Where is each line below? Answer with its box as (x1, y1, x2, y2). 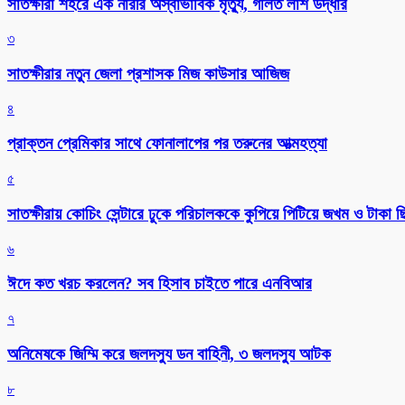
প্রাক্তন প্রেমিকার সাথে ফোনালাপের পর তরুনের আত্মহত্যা (7, 134, 327, 154)
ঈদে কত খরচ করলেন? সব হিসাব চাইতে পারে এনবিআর (7, 274, 312, 294)
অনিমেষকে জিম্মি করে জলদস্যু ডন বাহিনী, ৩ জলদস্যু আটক (7, 344, 331, 363)
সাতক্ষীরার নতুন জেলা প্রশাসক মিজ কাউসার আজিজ (7, 64, 289, 84)
